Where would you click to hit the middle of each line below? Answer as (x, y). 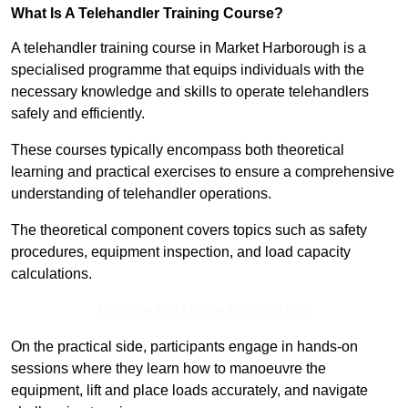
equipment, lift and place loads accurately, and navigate (189, 391)
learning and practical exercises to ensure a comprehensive (203, 172)
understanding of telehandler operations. (141, 194)
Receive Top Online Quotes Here (204, 311)
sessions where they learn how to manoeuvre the (168, 369)
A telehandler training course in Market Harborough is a (189, 48)
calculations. (51, 274)
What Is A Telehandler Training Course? (147, 14)
